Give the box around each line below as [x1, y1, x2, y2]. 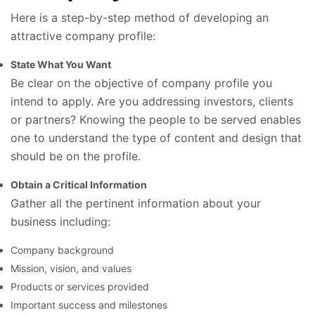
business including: [11, 214, 110, 229]
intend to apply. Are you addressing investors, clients [11, 94, 293, 108]
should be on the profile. [11, 149, 141, 163]
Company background [11, 244, 114, 256]
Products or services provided [11, 281, 149, 292]
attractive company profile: [11, 29, 155, 43]
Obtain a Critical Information [11, 179, 147, 191]
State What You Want [11, 58, 111, 70]
